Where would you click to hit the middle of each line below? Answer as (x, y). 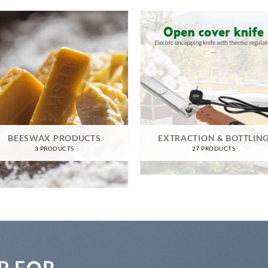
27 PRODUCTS (214, 148)
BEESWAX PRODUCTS (54, 138)
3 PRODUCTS (54, 148)
